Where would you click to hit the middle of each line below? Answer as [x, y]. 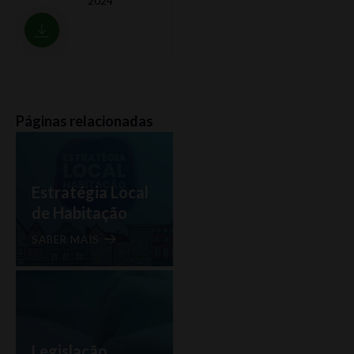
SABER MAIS [66, 239]
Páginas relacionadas [85, 121]
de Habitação [79, 212]
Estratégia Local [90, 192]
